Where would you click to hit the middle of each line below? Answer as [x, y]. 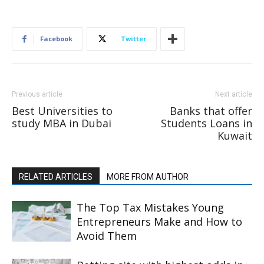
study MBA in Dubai [62, 123]
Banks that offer [211, 111]
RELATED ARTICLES [56, 177]
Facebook [56, 39]
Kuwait [235, 136]
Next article [234, 94]
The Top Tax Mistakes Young [150, 207]
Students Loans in [207, 123]
